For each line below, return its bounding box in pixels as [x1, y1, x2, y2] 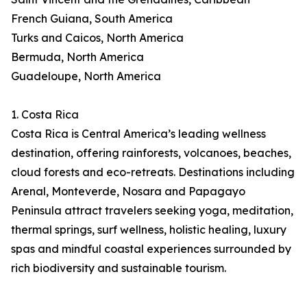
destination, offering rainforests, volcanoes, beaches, [11, 146, 291, 160]
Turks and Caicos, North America [11, 31, 184, 45]
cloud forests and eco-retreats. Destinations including [11, 165, 295, 180]
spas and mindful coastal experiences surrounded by [11, 242, 291, 256]
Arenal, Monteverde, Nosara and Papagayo [11, 184, 245, 199]
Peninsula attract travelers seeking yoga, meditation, [11, 204, 293, 218]
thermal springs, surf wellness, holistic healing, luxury [11, 223, 286, 237]
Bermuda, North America [11, 50, 144, 64]
